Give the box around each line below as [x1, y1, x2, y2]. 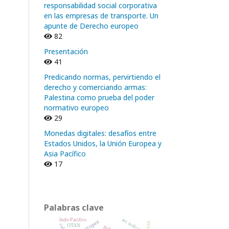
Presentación [44, 46, 88, 56]
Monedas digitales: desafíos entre [44, 128, 156, 138]
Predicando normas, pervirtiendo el [44, 72, 161, 82]
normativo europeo [44, 102, 109, 112]
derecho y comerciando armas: [44, 82, 147, 92]
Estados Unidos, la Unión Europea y [44, 138, 162, 148]
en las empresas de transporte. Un [44, 10, 158, 20]
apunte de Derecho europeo [44, 20, 139, 31]
